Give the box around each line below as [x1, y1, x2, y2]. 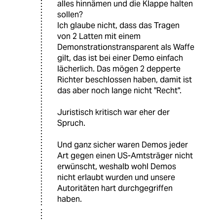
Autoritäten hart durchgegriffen [57, 183, 173, 193]
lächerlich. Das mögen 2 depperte [57, 63, 181, 74]
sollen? [57, 9, 83, 20]
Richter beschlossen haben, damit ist [57, 74, 192, 85]
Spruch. [57, 117, 85, 128]
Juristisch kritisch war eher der [57, 107, 170, 117]
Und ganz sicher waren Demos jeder [57, 139, 188, 150]
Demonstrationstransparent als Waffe [57, 41, 194, 52]
